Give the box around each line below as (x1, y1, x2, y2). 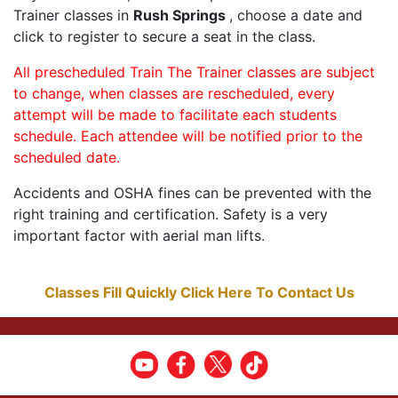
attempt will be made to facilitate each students (13, 106, 337, 124)
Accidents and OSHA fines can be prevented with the (13, 184, 371, 203)
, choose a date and (229, 6, 362, 25)
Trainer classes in (13, 6, 133, 25)
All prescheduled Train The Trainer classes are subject (13, 63, 375, 82)
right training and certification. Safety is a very (13, 205, 328, 224)
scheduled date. (13, 148, 120, 167)
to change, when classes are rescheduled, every (13, 84, 335, 103)
